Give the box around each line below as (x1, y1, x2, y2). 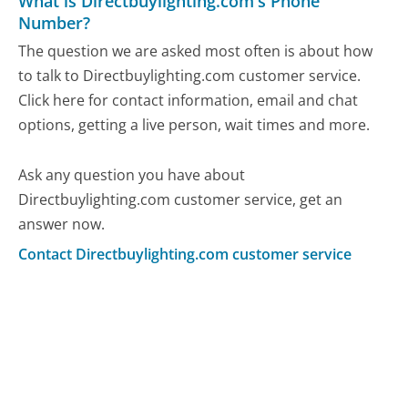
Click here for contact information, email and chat (18, 90, 359, 111)
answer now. (18, 214, 106, 235)
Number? (18, 11, 91, 34)
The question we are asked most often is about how (18, 41, 373, 62)
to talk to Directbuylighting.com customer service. (18, 66, 362, 87)
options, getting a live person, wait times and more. (18, 115, 371, 136)
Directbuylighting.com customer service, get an (18, 189, 343, 210)
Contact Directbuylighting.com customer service (18, 243, 352, 264)
